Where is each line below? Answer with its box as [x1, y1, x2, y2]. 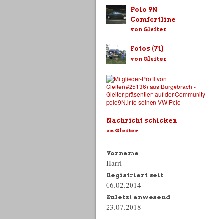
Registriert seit [106, 172, 163, 179]
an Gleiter [106, 127, 138, 134]
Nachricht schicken [106, 117, 177, 124]
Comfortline [131, 16, 175, 23]
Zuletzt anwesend [106, 194, 171, 201]
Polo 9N [131, 6, 158, 13]
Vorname [106, 150, 139, 157]
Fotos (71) [131, 45, 163, 52]
